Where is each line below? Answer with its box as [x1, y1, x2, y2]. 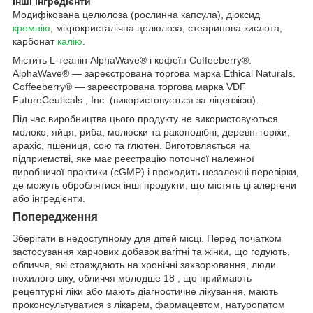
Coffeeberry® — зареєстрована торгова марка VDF [13, 81, 246, 93]
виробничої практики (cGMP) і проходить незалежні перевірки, [13, 166, 299, 178]
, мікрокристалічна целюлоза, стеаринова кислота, [50, 22, 282, 34]
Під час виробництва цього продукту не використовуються [13, 113, 278, 125]
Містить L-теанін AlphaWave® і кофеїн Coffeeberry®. [13, 54, 252, 66]
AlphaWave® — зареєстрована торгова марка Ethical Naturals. [13, 68, 296, 80]
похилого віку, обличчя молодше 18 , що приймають [13, 272, 252, 284]
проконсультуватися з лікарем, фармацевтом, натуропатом [13, 299, 285, 311]
